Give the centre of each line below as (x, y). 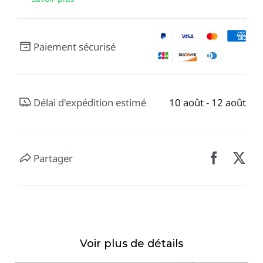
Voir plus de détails (131, 243)
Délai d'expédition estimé (90, 102)
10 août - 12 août (208, 102)
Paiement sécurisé (75, 46)
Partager (53, 158)
